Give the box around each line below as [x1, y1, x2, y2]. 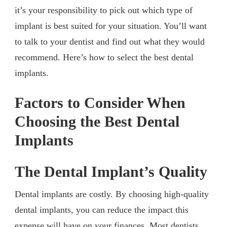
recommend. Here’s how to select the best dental [15, 52, 194, 63]
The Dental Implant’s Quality [15, 163, 207, 180]
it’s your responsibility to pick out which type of [15, 5, 193, 16]
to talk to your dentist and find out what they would [15, 36, 205, 47]
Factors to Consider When [15, 94, 185, 112]
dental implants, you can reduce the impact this [15, 204, 188, 215]
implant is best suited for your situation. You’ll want [15, 21, 207, 31]
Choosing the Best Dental [15, 113, 179, 131]
